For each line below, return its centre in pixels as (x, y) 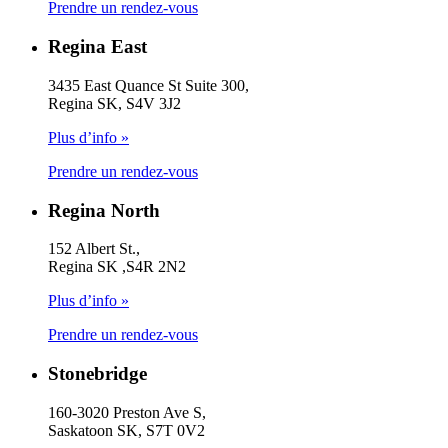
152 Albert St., (94, 249)
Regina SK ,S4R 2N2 (117, 267)
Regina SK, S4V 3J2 (114, 103)
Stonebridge (97, 373)
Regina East (97, 47)
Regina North (104, 210)
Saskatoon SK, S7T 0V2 (126, 430)
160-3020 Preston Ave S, (127, 412)
